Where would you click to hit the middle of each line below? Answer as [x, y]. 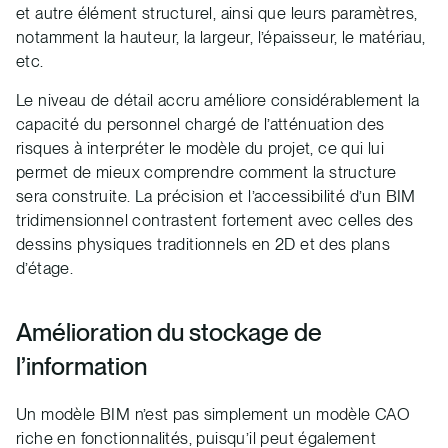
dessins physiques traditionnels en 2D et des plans [203, 244]
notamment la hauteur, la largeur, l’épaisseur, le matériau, [221, 37]
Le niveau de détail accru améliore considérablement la [218, 100]
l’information [81, 365]
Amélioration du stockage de [169, 331]
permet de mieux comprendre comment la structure [206, 172]
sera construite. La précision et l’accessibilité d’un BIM [216, 196]
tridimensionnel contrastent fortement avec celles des [215, 220]
